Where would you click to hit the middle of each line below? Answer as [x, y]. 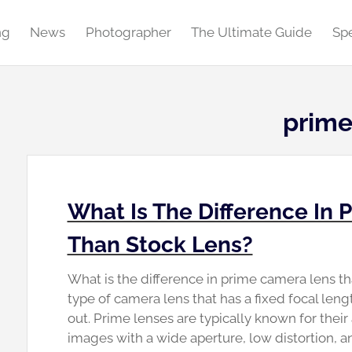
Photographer [128, 33]
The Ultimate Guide [252, 33]
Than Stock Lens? [160, 245]
